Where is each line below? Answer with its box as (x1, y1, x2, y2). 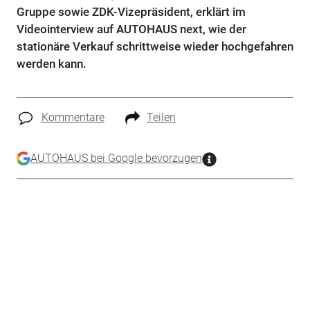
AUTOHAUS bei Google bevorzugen (30, 151, 202, 165)
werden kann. (16, 57, 86, 71)
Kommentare (41, 111, 104, 124)
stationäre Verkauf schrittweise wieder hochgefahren (16, 39, 293, 53)
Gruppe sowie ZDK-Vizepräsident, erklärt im (16, 5, 246, 19)
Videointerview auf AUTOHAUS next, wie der (16, 22, 246, 36)
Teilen (146, 111, 176, 124)
